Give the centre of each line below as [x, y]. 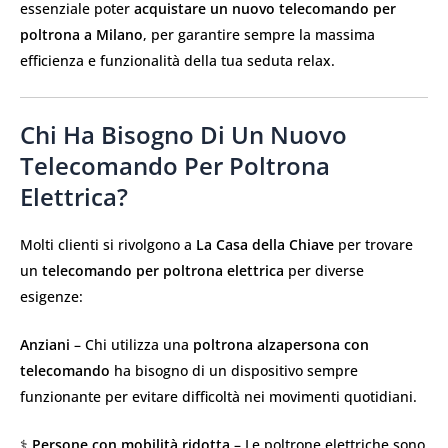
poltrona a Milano [81, 35]
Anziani [45, 344]
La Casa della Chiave [265, 244]
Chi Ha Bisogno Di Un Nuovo [183, 134]
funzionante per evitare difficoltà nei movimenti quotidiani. [218, 396]
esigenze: [51, 296]
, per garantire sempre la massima [259, 35]
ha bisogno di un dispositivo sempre [234, 370]
